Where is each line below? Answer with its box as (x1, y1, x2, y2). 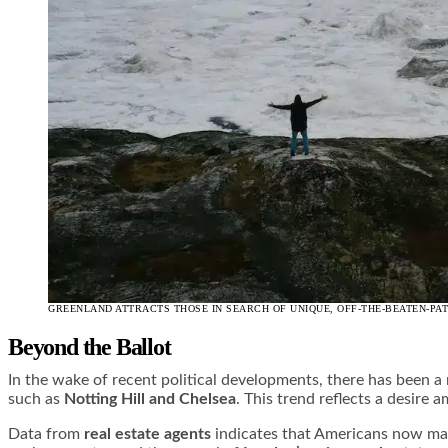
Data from (8, 425, 84, 442)
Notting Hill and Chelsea (64, 390, 236, 407)
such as (8, 390, 64, 407)
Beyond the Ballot (8, 333, 171, 360)
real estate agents (84, 425, 211, 442)
